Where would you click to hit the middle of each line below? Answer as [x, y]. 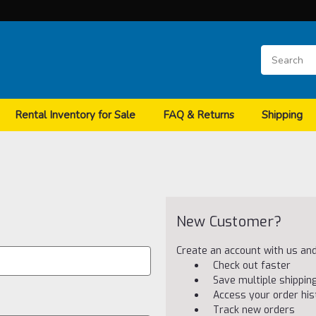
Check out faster [252, 266]
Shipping [282, 115]
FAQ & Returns [198, 115]
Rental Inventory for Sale [75, 115]
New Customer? [229, 222]
